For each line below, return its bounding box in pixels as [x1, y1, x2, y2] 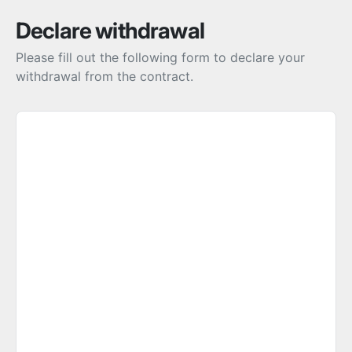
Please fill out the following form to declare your [16, 49, 305, 66]
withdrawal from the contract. [16, 68, 193, 85]
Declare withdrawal [16, 17, 204, 45]
